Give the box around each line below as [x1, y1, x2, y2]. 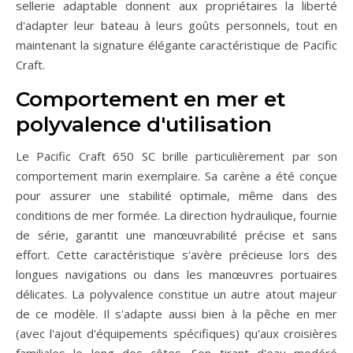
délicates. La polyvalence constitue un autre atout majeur [16, 286, 337, 303]
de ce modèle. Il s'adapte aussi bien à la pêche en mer [16, 306, 337, 322]
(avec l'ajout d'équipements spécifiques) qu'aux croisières [16, 325, 337, 342]
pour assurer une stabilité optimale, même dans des [16, 188, 337, 204]
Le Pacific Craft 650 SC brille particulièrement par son [16, 148, 337, 165]
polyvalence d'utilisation [16, 112, 272, 138]
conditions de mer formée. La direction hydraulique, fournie [16, 207, 337, 224]
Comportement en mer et [16, 87, 285, 113]
